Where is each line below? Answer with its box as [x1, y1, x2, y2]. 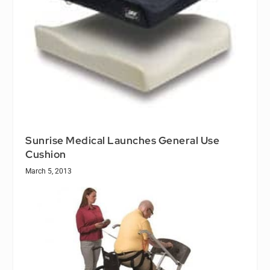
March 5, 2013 [25, 166, 72, 175]
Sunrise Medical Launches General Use [25, 133, 220, 147]
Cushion [25, 147, 66, 161]
